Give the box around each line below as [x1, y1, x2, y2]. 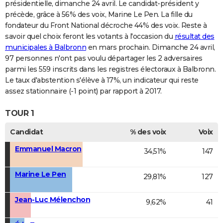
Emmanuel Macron [15, 144, 82, 153]
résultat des [174, 32, 215, 41]
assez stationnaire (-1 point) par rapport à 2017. [5, 87, 162, 96]
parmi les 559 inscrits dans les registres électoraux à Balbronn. [5, 65, 216, 74]
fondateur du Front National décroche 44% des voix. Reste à [5, 21, 207, 30]
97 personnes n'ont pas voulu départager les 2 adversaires [5, 54, 203, 63]
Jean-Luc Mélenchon [15, 195, 90, 204]
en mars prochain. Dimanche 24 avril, [86, 43, 215, 52]
